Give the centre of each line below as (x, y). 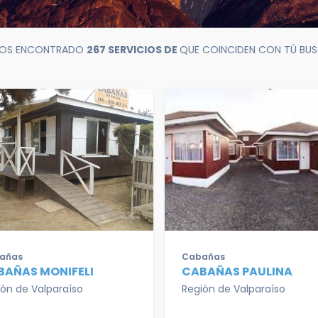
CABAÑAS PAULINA (237, 272)
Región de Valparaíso (234, 289)
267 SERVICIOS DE (133, 50)
